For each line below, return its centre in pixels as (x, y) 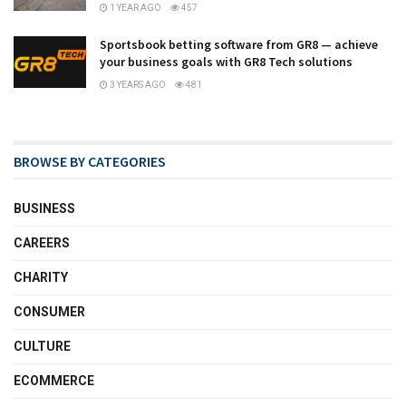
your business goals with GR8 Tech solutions (226, 62)
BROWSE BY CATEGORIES (90, 162)
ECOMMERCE (54, 381)
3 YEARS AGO (137, 85)
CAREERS (42, 243)
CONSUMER (49, 312)
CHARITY (41, 278)
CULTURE (42, 347)
